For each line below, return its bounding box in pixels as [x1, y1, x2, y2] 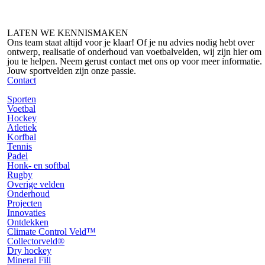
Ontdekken [7, 217, 49, 227]
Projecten [7, 198, 42, 208]
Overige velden [7, 179, 64, 189]
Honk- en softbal [7, 160, 70, 170]
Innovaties [7, 208, 46, 218]
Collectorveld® [7, 236, 64, 246]
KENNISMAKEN [57, 28, 128, 38]
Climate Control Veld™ [7, 227, 96, 237]
